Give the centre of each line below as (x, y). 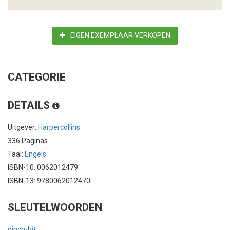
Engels (35, 154)
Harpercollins (59, 128)
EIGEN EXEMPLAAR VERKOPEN (120, 36)
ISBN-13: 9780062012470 (49, 181)
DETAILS (30, 106)
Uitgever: (23, 128)
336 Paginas (28, 141)
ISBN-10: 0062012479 (43, 168)
